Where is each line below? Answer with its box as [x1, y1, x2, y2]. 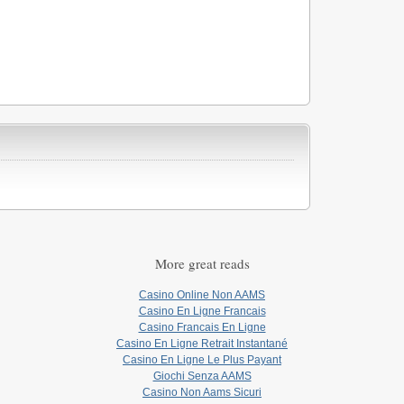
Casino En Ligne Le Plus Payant [123, 353, 281, 367]
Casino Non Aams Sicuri [142, 386, 262, 399]
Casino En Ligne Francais [138, 305, 266, 318]
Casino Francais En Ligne [138, 321, 266, 335]
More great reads [154, 254, 250, 273]
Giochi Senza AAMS [152, 370, 252, 383]
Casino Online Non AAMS [139, 289, 265, 302]
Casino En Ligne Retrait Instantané [116, 337, 288, 351]
